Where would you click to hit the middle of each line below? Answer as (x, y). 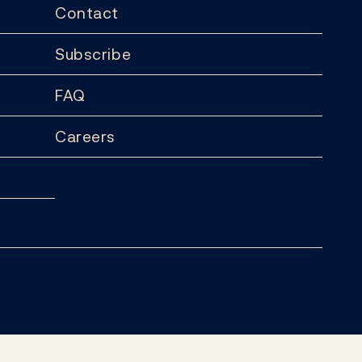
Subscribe (93, 54)
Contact (87, 13)
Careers (85, 137)
